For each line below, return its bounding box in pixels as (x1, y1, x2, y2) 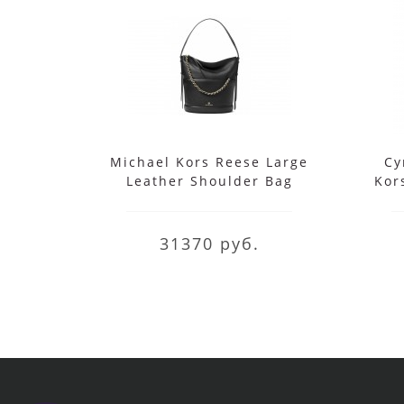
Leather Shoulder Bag (125, 171, 293, 189)
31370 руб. (159, 232, 260, 254)
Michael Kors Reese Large (110, 152, 308, 170)
